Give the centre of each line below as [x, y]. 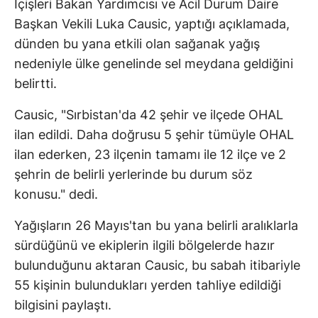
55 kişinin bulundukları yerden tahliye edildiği [148, 285]
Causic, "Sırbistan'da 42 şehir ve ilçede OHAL [149, 115]
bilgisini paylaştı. [63, 305]
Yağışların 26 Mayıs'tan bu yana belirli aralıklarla [156, 226]
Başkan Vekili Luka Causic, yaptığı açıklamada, [152, 24]
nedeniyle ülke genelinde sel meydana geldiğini [154, 64]
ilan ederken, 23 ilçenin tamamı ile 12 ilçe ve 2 [150, 155]
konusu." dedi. [56, 194]
